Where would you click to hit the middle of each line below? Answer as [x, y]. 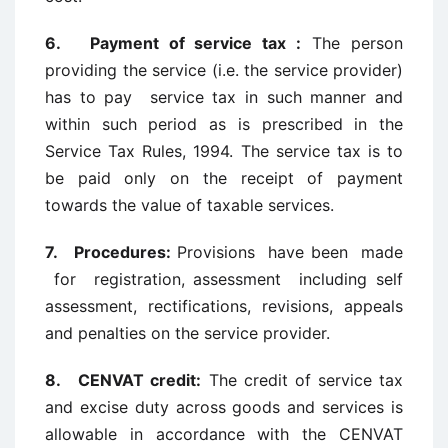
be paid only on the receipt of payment [224, 178]
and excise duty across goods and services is [224, 407]
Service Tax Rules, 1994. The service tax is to [224, 151]
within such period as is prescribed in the [224, 124]
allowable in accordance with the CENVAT [224, 434]
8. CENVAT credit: [123, 380]
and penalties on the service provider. [187, 333]
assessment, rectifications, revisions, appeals [224, 306]
